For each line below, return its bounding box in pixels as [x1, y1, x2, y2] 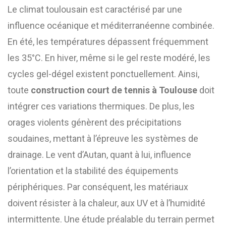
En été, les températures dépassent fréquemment [8, 36, 208, 47]
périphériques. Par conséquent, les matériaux [8, 182, 188, 192]
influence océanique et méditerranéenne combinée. [8, 20, 214, 31]
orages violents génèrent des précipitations [8, 117, 182, 128]
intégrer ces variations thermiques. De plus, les [8, 101, 195, 111]
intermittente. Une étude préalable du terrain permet [8, 214, 214, 224]
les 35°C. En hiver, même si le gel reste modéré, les [8, 52, 210, 63]
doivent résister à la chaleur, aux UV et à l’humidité [8, 198, 205, 208]
